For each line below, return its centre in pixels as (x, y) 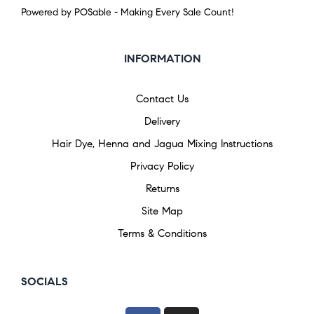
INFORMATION (162, 59)
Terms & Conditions (162, 234)
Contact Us (162, 99)
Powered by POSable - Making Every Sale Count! (128, 13)
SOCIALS (45, 282)
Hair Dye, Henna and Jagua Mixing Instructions (162, 144)
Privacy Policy (162, 166)
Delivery (162, 122)
